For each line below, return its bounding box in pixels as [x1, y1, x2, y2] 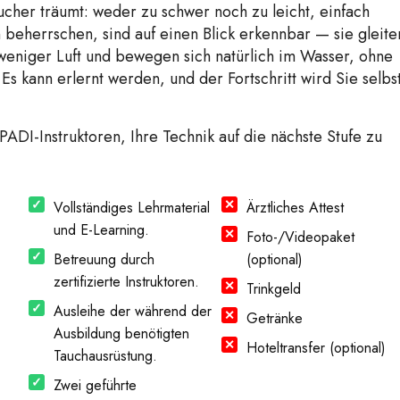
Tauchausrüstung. [53, 346, 157, 367]
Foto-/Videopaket [246, 227, 355, 248]
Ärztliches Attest [246, 197, 345, 219]
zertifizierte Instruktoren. [53, 271, 199, 293]
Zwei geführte [53, 375, 137, 396]
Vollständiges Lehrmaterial [53, 197, 210, 219]
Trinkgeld [246, 279, 302, 300]
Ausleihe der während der [53, 301, 212, 322]
